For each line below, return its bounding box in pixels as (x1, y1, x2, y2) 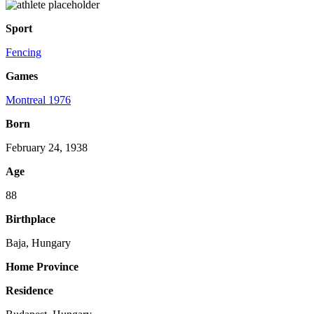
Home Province (6, 261, 78, 273)
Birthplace (6, 213, 55, 226)
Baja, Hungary (6, 237, 71, 250)
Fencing (6, 46, 41, 59)
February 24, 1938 (6, 142, 88, 154)
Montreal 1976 (6, 94, 71, 107)
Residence (6, 285, 53, 297)
